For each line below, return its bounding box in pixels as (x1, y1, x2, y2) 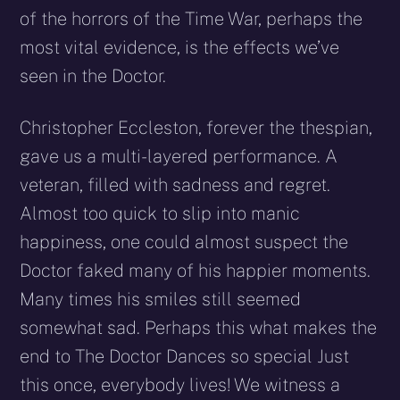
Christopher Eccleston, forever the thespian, (20, 116, 373, 138)
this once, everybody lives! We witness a (20, 373, 341, 396)
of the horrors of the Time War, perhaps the (20, 7, 363, 29)
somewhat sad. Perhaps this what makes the (20, 316, 378, 338)
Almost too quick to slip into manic (20, 202, 301, 224)
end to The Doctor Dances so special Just (20, 345, 350, 367)
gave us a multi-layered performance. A (20, 145, 338, 167)
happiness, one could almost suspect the (20, 230, 349, 253)
